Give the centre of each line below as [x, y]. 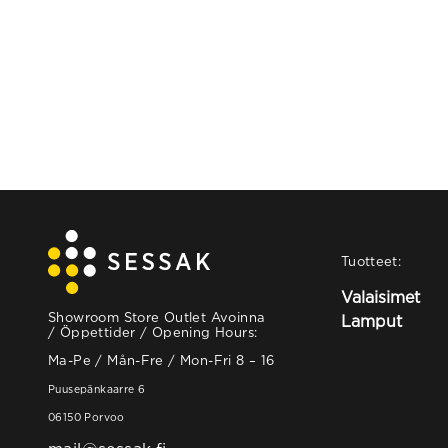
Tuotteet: [371, 261]
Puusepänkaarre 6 [97, 389]
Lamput [371, 321]
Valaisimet [380, 297]
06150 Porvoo [86, 417]
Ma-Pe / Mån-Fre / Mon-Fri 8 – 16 [161, 360]
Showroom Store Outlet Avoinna [157, 317]
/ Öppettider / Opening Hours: [153, 332]
